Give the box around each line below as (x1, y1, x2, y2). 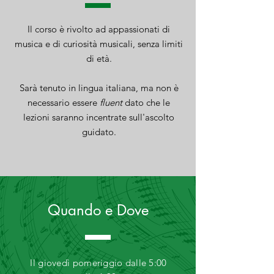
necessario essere (28, 97, 100, 108)
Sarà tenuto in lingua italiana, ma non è (19, 82, 179, 94)
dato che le (122, 97, 170, 108)
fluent (100, 97, 122, 108)
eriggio (92, 257, 123, 268)
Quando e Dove (47, 201, 149, 220)
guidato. (81, 126, 116, 138)
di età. (86, 53, 112, 64)
